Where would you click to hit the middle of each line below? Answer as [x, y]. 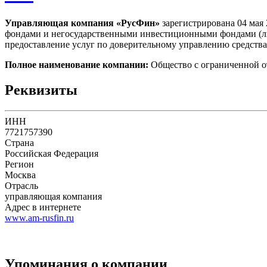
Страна [19, 142]
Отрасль [21, 185]
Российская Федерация [52, 153]
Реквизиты [41, 90]
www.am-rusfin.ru [39, 218]
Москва [20, 175]
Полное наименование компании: [77, 64]
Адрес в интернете [43, 207]
